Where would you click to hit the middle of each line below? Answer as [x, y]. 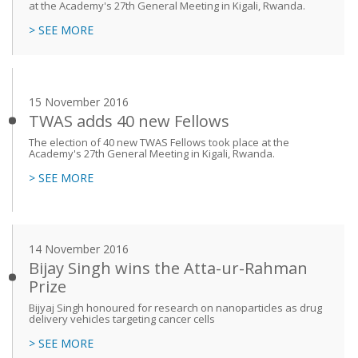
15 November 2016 [79, 101]
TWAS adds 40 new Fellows [129, 121]
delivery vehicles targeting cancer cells [122, 319]
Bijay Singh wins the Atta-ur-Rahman [168, 268]
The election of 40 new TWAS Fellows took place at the [159, 142]
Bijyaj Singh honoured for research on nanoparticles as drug [175, 308]
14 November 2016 [79, 249]
